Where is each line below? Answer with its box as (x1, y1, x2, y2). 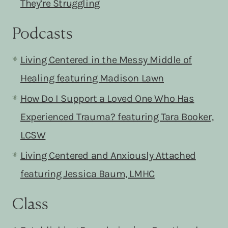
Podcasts (12, 23, 73, 42)
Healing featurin (20, 72, 92, 84)
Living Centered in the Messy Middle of (20, 53, 192, 66)
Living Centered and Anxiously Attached (20, 149, 196, 161)
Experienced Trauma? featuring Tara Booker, (20, 110, 214, 123)
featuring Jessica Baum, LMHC (20, 167, 155, 180)
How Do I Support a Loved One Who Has (20, 92, 194, 104)
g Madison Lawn (92, 72, 164, 84)
